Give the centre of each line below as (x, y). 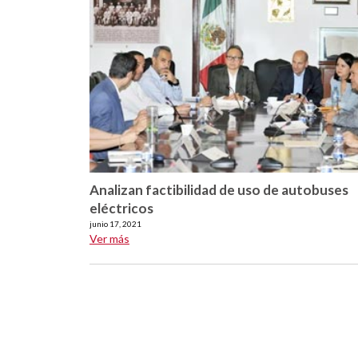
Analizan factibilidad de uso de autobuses (219, 190)
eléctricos (121, 209)
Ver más (109, 239)
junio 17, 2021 (115, 224)
